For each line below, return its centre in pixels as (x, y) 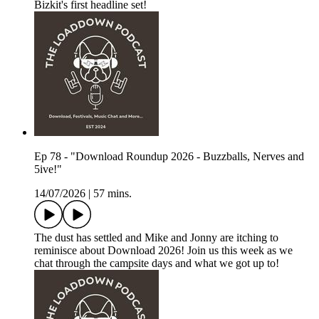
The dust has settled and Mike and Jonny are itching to (156, 238)
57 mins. (113, 194)
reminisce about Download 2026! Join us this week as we (163, 251)
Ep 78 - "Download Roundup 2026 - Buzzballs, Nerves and (169, 157)
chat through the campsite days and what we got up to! (157, 263)
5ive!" (48, 169)
